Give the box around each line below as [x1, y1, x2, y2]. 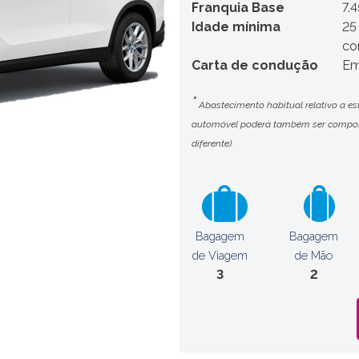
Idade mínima [192, 19, 280, 34]
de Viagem [192, 248, 248, 262]
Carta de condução [192, 58, 318, 73]
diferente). [192, 138, 233, 149]
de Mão [295, 248, 333, 262]
